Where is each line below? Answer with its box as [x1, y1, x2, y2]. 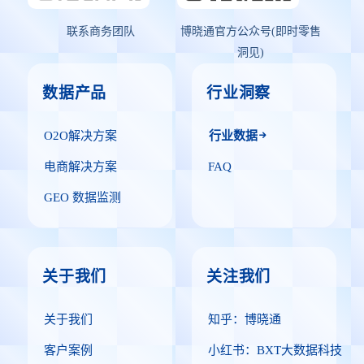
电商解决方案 [44, 160, 117, 173]
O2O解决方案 [44, 129, 117, 142]
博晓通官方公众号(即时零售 [180, 25, 321, 37]
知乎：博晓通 [208, 313, 281, 326]
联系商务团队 [67, 25, 135, 37]
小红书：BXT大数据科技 [208, 344, 342, 357]
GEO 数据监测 [44, 191, 121, 204]
